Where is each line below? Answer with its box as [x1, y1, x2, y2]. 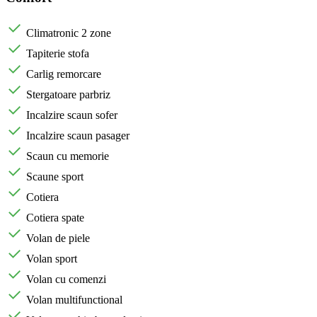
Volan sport [26, 253, 77, 265]
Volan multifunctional [26, 294, 122, 306]
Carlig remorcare [26, 68, 101, 81]
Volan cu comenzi [26, 273, 106, 286]
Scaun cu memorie [26, 150, 109, 163]
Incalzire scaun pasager [26, 129, 129, 142]
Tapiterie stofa [26, 47, 89, 60]
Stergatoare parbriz [26, 88, 110, 101]
